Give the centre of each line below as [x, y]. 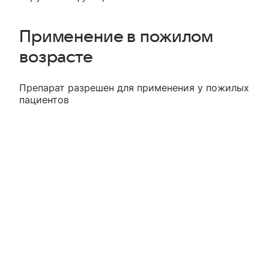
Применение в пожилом [116, 37]
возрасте [56, 57]
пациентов [44, 100]
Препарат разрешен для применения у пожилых [134, 88]
